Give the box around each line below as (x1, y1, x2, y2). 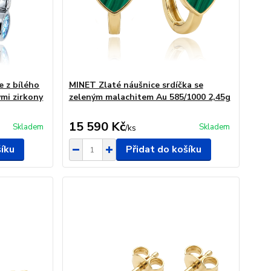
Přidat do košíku (125, 143, 201, 156)
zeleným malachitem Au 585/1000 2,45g (68, 91, 230, 103)
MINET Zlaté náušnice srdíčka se (68, 79, 203, 91)
